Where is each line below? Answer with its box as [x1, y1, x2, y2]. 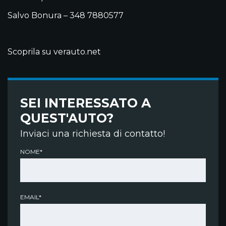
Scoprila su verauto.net [8, 46, 101, 56]
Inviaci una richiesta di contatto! [20, 128, 165, 139]
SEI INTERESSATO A [20, 95, 151, 110]
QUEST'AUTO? [20, 110, 114, 126]
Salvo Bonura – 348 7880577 [8, 10, 124, 20]
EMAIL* [20, 193, 41, 201]
